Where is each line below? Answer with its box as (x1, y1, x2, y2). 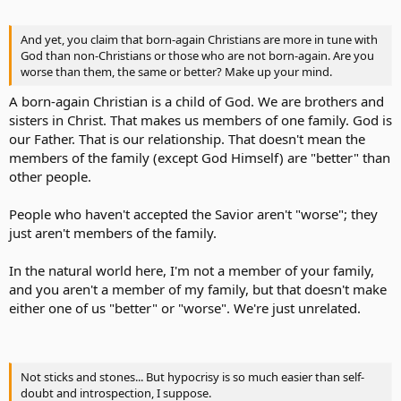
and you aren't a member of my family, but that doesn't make (9, 280, 387, 298)
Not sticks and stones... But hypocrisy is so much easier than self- (21, 368, 364, 385)
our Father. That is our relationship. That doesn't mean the (9, 130, 365, 148)
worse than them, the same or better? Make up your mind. (21, 63, 332, 80)
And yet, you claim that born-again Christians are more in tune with (21, 30, 378, 47)
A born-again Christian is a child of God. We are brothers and (9, 92, 384, 110)
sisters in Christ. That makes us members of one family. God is (9, 111, 392, 129)
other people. (9, 167, 91, 185)
